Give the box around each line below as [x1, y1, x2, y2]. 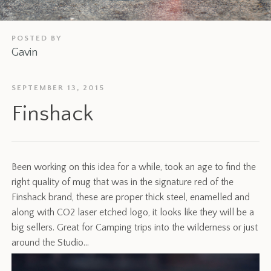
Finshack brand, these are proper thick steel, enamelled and [11, 192, 250, 203]
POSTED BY [11, 34, 62, 43]
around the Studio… [11, 237, 90, 249]
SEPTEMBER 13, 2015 [11, 83, 105, 93]
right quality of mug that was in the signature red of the [11, 177, 234, 188]
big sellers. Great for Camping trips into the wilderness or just [11, 222, 258, 233]
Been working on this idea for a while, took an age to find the [11, 162, 256, 173]
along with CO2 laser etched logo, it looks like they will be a [11, 207, 255, 218]
